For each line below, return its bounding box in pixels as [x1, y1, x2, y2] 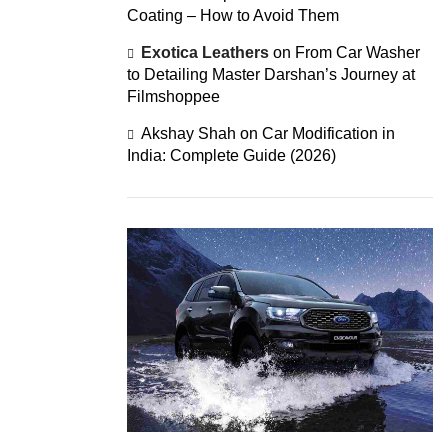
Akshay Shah [141, 125, 236, 143]
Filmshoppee [127, 88, 220, 106]
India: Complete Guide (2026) [127, 147, 336, 165]
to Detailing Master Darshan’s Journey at [127, 66, 415, 84]
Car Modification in [262, 125, 395, 143]
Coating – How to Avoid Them [127, 7, 339, 25]
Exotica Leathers [141, 44, 269, 62]
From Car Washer [295, 44, 420, 62]
